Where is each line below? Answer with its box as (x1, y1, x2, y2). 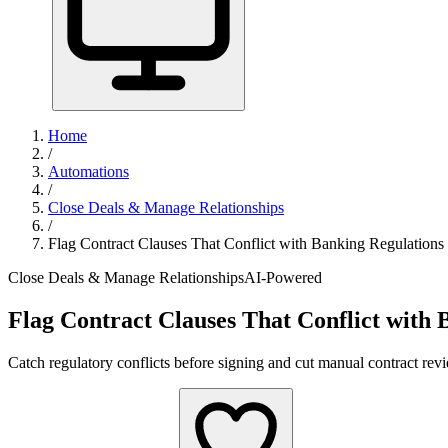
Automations (48, 163, 129, 180)
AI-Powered (244, 269, 322, 286)
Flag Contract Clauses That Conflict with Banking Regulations (48, 235, 444, 252)
